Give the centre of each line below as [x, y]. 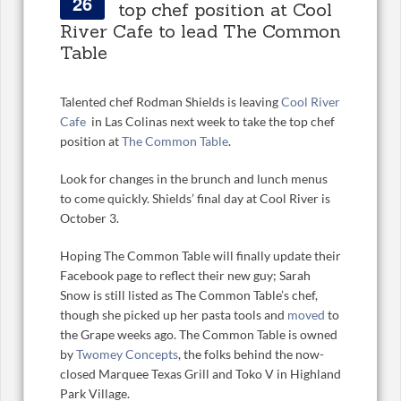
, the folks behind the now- [251, 354]
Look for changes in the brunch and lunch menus [194, 179]
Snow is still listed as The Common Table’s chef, [189, 295]
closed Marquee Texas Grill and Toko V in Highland [200, 374]
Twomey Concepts [127, 354]
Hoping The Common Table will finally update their [200, 256]
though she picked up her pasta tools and [174, 315]
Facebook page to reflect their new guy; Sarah [185, 276]
